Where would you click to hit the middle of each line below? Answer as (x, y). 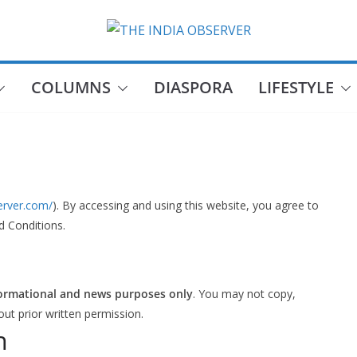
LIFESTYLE (296, 87)
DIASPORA (193, 87)
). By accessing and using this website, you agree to (186, 205)
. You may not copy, (244, 294)
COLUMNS (71, 87)
